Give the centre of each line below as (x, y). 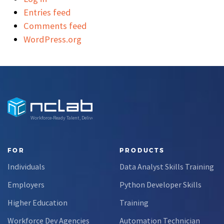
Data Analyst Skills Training (167, 166)
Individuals (26, 166)
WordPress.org (52, 39)
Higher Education (37, 202)
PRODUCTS (142, 150)
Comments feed (55, 25)
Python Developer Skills (160, 184)
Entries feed (47, 12)
